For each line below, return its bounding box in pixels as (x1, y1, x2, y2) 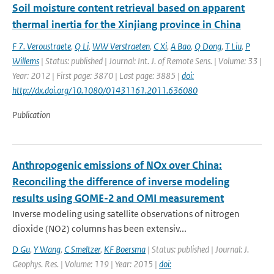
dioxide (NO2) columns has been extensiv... (12, 223, 187, 234)
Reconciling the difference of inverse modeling (12, 175, 229, 188)
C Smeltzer (64, 243, 100, 255)
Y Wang (34, 243, 61, 255)
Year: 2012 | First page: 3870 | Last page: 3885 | (12, 70, 182, 81)
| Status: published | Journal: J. (146, 243, 249, 255)
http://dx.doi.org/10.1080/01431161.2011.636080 (12, 84, 198, 96)
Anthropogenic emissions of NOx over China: (12, 158, 222, 172)
